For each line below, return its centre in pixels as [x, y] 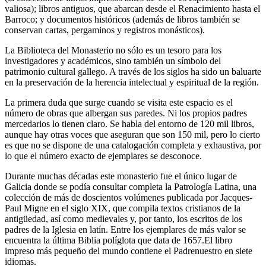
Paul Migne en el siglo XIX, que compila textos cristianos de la [123, 208]
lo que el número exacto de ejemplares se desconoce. [103, 156]
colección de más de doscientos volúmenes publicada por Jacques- [129, 197]
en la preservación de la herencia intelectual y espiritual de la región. [132, 82]
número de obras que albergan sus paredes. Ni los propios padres [126, 113]
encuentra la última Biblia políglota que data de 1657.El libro [118, 240]
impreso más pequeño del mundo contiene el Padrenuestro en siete [129, 251]
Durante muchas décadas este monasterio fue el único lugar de [121, 176]
